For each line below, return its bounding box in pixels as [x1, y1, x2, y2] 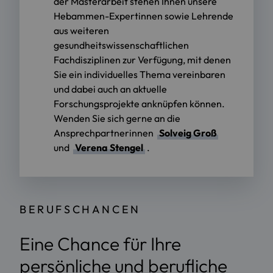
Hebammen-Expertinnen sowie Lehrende [54, 9, 233, 22]
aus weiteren [54, 24, 109, 37]
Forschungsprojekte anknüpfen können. [54, 97, 225, 110]
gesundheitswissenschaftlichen [54, 38, 189, 51]
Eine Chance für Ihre [19, 232, 181, 256]
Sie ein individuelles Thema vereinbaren [54, 68, 225, 80]
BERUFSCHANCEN [19, 202, 141, 216]
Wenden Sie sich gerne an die [54, 112, 180, 124]
